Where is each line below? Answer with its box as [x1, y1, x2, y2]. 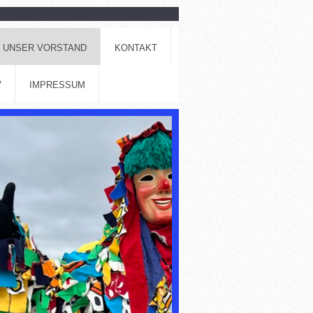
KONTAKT [114, 42, 157, 53]
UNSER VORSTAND [2, 42, 87, 53]
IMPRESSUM [29, 79, 85, 90]
